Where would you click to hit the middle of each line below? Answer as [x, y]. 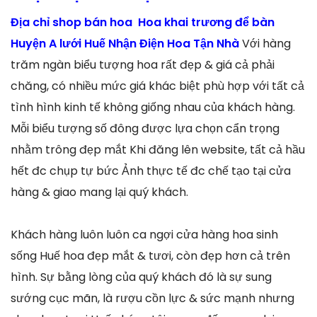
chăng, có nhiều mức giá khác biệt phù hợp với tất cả [157, 86]
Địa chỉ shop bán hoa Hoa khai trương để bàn [143, 23]
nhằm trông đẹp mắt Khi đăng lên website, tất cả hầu [158, 150]
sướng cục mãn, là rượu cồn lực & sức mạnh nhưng [152, 299]
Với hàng [266, 44]
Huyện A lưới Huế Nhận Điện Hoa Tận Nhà [126, 44]
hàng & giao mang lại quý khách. [99, 192]
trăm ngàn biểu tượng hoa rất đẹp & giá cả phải [143, 65]
